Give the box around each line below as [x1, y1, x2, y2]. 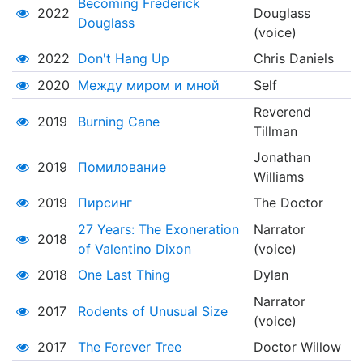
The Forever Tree [77, 339, 181, 356]
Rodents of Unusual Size [77, 303, 228, 320]
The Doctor [253, 194, 323, 211]
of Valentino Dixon [77, 241, 191, 258]
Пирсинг [77, 194, 132, 211]
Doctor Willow [253, 339, 341, 356]
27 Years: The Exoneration [77, 221, 239, 238]
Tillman [253, 123, 297, 140]
